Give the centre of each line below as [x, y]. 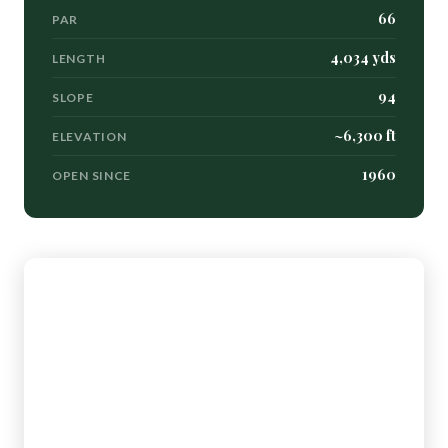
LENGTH [79, 58]
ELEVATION [89, 136]
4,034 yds [363, 57]
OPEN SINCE [92, 175]
